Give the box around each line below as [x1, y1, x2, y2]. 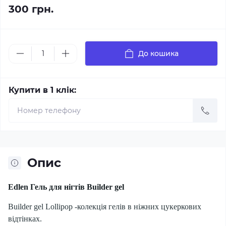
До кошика [138, 49, 179, 58]
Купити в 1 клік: [9, 85, 76, 95]
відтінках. [8, 214, 42, 223]
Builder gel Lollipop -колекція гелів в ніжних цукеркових [8, 202, 201, 211]
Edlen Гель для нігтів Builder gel [8, 183, 124, 191]
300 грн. [9, 3, 53, 15]
